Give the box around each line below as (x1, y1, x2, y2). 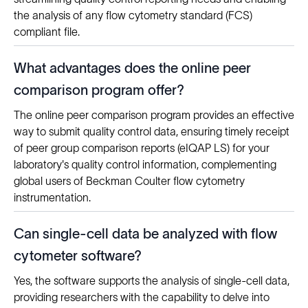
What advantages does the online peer (14, 60, 251, 76)
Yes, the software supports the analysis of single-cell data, (14, 274, 289, 287)
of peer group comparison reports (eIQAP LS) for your (14, 142, 269, 155)
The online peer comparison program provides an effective (14, 109, 294, 122)
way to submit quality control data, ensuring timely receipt (14, 125, 289, 138)
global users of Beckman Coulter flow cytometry (14, 175, 245, 188)
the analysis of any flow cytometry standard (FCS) (14, 9, 252, 22)
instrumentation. (14, 191, 91, 204)
